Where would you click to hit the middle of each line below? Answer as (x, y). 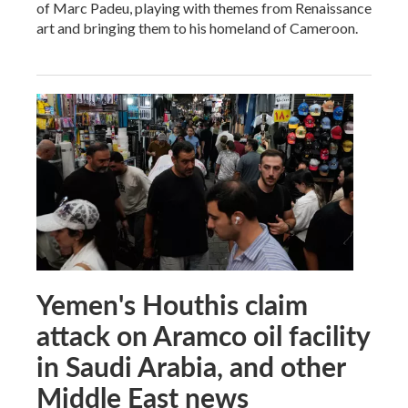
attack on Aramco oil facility (203, 335)
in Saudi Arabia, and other (191, 366)
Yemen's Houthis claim (172, 304)
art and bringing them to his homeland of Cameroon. (197, 27)
